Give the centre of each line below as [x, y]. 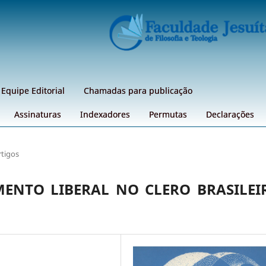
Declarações [230, 114]
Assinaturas [38, 114]
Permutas [168, 114]
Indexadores [105, 114]
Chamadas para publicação [138, 90]
